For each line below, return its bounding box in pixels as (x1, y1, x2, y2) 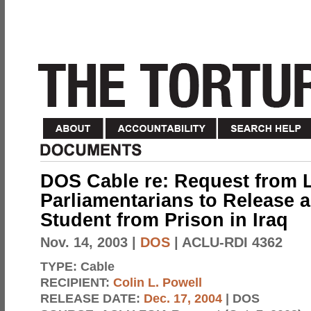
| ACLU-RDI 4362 (170, 235, 283, 250)
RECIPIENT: (40, 275, 113, 289)
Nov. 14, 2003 (40, 235, 128, 250)
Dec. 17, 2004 (144, 291, 222, 305)
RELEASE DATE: (40, 291, 144, 305)
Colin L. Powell (113, 275, 202, 289)
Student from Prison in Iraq (40, 210, 288, 230)
